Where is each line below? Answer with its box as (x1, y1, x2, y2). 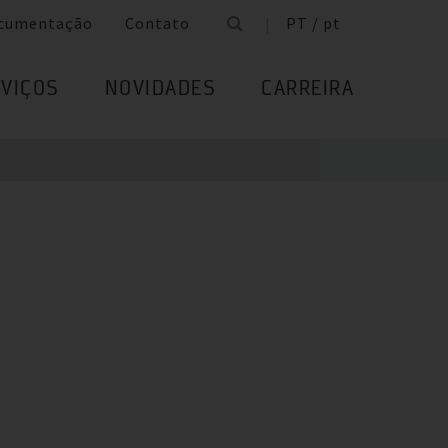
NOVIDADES (104, 81, 216, 100)
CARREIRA (261, 81, 354, 100)
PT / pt (286, 13, 341, 34)
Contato (125, 13, 190, 34)
